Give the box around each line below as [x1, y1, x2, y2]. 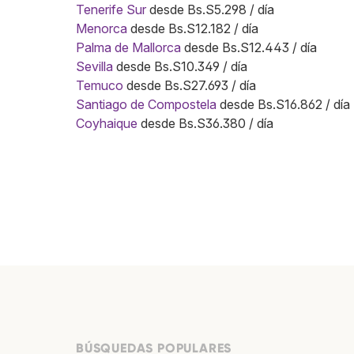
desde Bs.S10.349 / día [113, 58, 247, 74]
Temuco [76, 77, 123, 93]
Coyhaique [76, 115, 137, 131]
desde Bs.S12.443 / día [181, 39, 317, 55]
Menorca [76, 20, 127, 36]
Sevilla [76, 58, 113, 74]
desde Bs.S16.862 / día [217, 96, 350, 112]
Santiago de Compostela [76, 96, 217, 112]
